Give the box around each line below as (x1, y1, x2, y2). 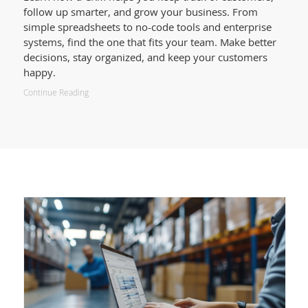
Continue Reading (23, 87, 89, 99)
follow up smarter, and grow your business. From (23, 5, 258, 19)
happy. (23, 65, 56, 80)
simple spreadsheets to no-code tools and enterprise (23, 20, 272, 34)
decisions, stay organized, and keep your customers (23, 50, 267, 65)
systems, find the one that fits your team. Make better (23, 35, 276, 49)
